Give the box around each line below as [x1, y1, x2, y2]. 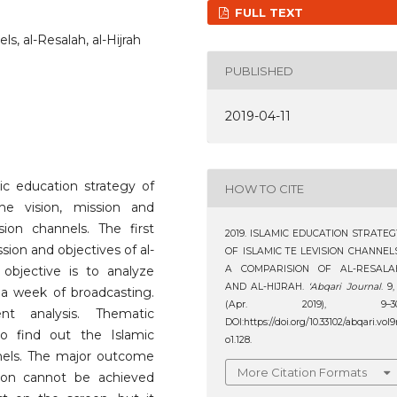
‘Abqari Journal [308, 281, 381, 293]
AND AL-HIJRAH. [225, 281, 309, 293]
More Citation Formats [237, 364, 368, 379]
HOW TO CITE [225, 181, 305, 196]
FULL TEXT [231, 5, 304, 20]
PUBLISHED [225, 63, 294, 78]
